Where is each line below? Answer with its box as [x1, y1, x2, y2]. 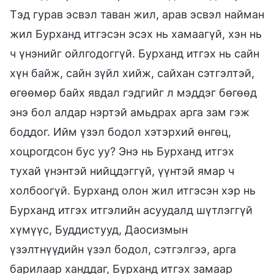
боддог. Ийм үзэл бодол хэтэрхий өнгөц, [10, 125, 231, 138]
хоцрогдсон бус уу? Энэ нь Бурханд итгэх [10, 144, 234, 158]
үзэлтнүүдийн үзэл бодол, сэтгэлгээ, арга [10, 242, 236, 256]
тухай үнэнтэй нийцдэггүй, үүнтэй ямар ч [10, 164, 234, 177]
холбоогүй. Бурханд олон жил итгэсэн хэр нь [10, 183, 256, 197]
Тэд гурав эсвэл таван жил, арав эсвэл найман [10, 7, 264, 21]
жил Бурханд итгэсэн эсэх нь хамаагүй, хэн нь [10, 27, 262, 40]
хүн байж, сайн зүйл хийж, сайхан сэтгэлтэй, [10, 66, 254, 80]
